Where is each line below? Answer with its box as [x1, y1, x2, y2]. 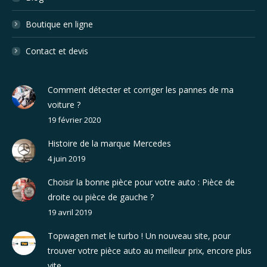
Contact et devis [26, 45, 88, 57]
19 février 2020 [48, 114, 101, 125]
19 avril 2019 [48, 206, 92, 218]
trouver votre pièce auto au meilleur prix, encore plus [48, 244, 252, 256]
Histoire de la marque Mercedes [48, 137, 171, 149]
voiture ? [48, 98, 80, 110]
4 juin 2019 [48, 153, 85, 164]
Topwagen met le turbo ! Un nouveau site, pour [48, 229, 231, 241]
